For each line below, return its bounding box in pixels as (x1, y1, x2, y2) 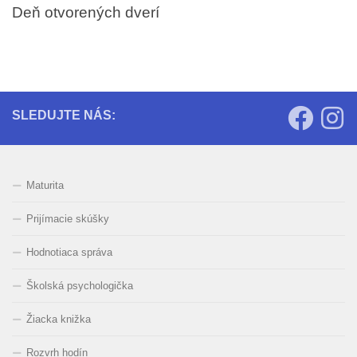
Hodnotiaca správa (26, 245, 112, 258)
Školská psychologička (26, 279, 133, 292)
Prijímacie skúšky (26, 212, 109, 225)
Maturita (26, 178, 64, 191)
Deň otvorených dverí (12, 2, 159, 21)
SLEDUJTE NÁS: (12, 108, 116, 122)
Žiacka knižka (26, 312, 91, 325)
